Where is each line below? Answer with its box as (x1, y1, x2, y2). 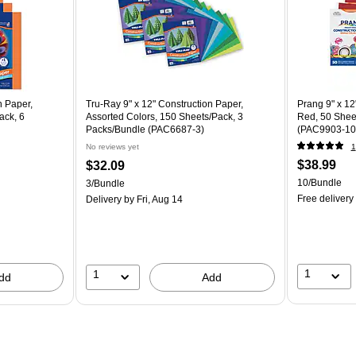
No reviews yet (86, 141, 140, 151)
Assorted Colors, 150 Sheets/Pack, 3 (86, 110, 244, 122)
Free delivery (296, 192, 354, 204)
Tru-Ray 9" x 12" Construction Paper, (86, 98, 244, 110)
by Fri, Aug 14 (122, 193, 184, 205)
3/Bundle (86, 177, 126, 189)
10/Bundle (296, 176, 342, 188)
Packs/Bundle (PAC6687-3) (86, 123, 205, 135)
